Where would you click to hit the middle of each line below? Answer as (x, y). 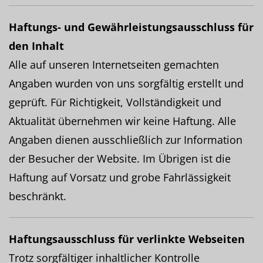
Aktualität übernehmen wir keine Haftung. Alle (122, 121)
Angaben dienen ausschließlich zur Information (126, 140)
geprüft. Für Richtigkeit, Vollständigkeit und (115, 102)
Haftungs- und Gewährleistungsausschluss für (131, 27)
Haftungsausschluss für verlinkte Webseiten (127, 239)
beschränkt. (38, 196)
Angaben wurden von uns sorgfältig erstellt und (126, 83)
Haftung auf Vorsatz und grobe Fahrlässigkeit (120, 177)
